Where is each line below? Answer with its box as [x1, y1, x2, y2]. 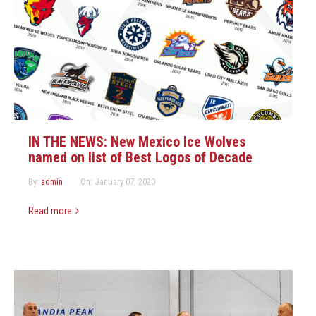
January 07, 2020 [95, 176, 155, 188]
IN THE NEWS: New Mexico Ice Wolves [28, 133, 245, 151]
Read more [28, 205, 72, 217]
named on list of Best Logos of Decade [28, 149, 253, 166]
